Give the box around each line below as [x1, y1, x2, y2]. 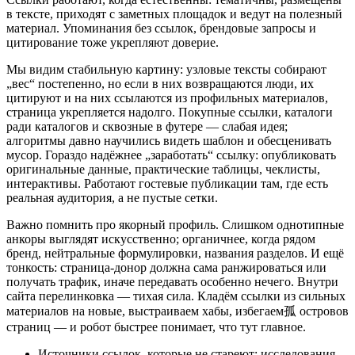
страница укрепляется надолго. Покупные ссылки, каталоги [6, 105, 333, 120]
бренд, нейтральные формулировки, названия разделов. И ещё [6, 246, 344, 261]
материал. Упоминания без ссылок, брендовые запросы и [6, 21, 316, 36]
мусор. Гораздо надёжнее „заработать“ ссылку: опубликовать [6, 148, 336, 162]
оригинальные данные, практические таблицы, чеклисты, [6, 162, 320, 177]
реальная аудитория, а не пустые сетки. [6, 191, 218, 205]
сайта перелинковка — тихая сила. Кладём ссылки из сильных [6, 289, 345, 303]
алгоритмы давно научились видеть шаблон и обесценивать [6, 134, 331, 148]
